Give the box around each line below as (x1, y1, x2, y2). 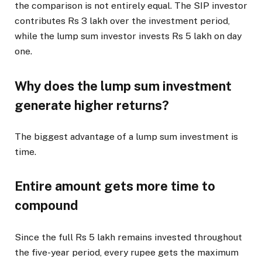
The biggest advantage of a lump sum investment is (15, 130, 238, 142)
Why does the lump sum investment (15, 78, 232, 94)
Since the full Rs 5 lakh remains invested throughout (15, 231, 242, 243)
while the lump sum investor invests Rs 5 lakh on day (15, 30, 242, 42)
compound (15, 198, 78, 213)
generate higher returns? (15, 97, 169, 113)
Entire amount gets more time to (15, 178, 215, 194)
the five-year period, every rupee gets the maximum (15, 246, 239, 258)
